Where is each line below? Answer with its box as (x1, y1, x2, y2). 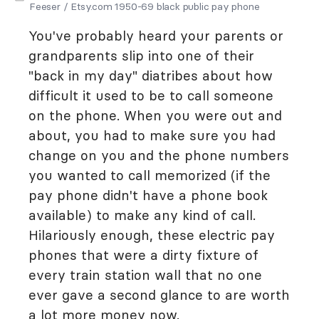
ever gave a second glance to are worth (28, 286, 290, 303)
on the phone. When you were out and (28, 107, 282, 124)
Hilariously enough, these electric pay (28, 226, 275, 244)
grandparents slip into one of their (28, 47, 254, 64)
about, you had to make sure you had (28, 127, 276, 144)
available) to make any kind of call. (28, 206, 256, 224)
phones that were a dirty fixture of (28, 246, 258, 263)
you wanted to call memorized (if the (28, 167, 271, 184)
